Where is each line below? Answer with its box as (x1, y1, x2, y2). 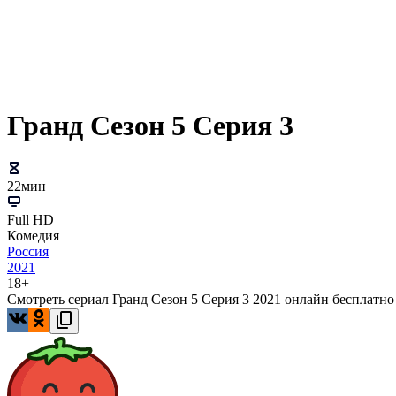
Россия (7, 244, 49, 260)
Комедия (7, 228, 59, 244)
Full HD (7, 212, 54, 228)
